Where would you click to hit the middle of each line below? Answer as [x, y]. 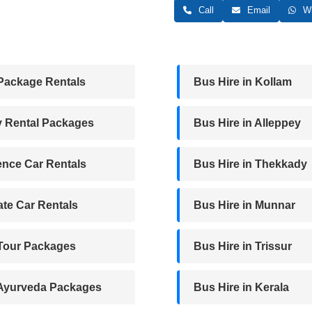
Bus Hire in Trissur [243, 246]
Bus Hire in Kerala [241, 287]
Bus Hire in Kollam [243, 81]
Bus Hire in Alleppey [247, 123]
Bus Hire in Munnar [244, 205]
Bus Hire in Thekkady [250, 164]
